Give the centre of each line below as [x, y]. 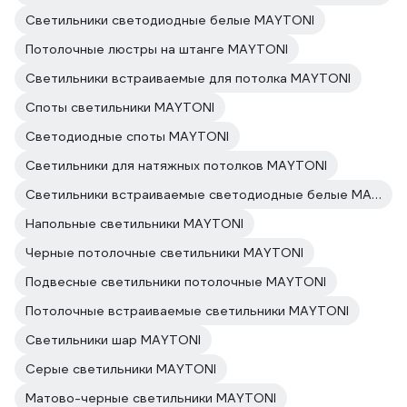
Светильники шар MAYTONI [113, 340]
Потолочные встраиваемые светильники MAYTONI [187, 311]
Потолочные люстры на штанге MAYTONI [157, 49]
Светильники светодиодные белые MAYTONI [170, 20]
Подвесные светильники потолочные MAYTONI [176, 282]
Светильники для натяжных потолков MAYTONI [176, 165]
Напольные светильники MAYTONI [134, 223]
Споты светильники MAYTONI [120, 107]
